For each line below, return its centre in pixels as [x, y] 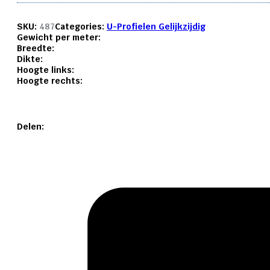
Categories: [81, 27]
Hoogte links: [46, 70]
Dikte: [30, 59]
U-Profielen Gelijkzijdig [156, 27]
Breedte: [36, 49]
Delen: [30, 127]
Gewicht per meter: [59, 38]
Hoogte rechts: [50, 81]
